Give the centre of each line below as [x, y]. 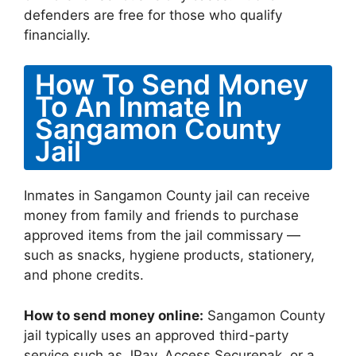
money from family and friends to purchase [161, 215]
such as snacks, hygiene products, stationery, [169, 255]
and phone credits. [84, 275]
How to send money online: [114, 315]
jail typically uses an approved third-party [156, 335]
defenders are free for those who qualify [153, 15]
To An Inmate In [139, 106]
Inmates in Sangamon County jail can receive [167, 195]
